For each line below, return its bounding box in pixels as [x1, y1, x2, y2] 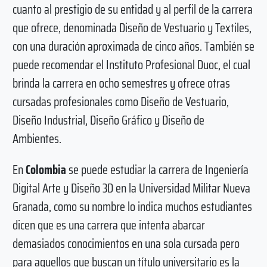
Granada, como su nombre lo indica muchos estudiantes [12, 196, 252, 216]
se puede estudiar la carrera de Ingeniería [66, 159, 249, 179]
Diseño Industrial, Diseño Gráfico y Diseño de [12, 110, 204, 130]
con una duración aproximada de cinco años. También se [12, 36, 254, 56]
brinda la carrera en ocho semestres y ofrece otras [12, 73, 230, 93]
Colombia [25, 159, 66, 179]
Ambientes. [12, 128, 61, 148]
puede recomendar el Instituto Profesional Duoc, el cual [12, 54, 250, 74]
